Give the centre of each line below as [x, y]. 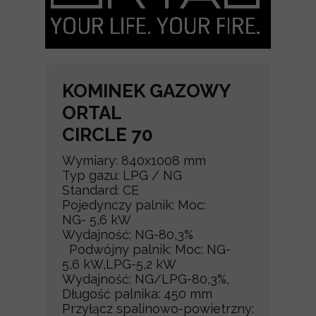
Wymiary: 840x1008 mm [134, 160]
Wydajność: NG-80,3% [158, 235]
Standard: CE [101, 190]
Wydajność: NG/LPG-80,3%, [146, 279]
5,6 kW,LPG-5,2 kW [139, 264]
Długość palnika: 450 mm [137, 294]
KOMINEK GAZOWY [146, 91]
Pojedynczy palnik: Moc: [134, 205]
